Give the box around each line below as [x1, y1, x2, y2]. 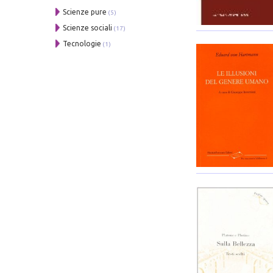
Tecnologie [63, 39, 102, 48]
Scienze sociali [63, 23, 113, 32]
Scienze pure [63, 7, 107, 16]
